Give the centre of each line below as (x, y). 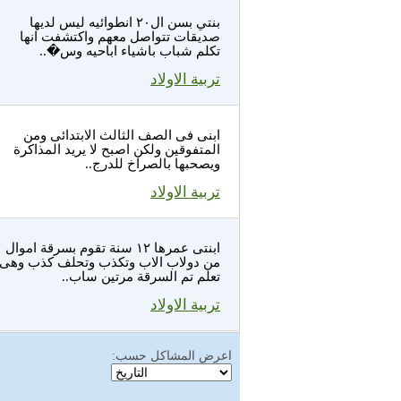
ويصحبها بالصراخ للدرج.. (153, 164)
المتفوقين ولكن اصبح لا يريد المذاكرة (117, 149)
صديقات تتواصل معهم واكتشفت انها (120, 37)
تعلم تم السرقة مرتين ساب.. (141, 277)
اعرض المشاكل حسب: (172, 355)
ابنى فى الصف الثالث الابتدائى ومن (122, 135)
